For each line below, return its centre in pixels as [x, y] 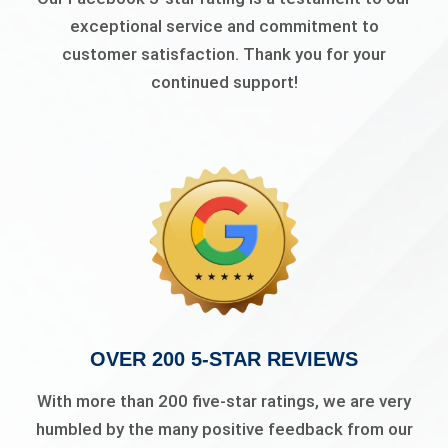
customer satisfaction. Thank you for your [224, 54]
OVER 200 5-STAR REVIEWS [224, 358]
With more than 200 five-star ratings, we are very [224, 400]
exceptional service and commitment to [224, 26]
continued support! [224, 82]
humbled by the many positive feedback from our [224, 428]
